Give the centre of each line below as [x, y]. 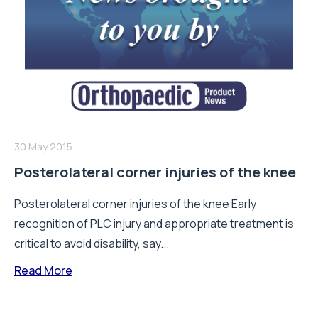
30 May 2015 [43, 147]
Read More [43, 271]
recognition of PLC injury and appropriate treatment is [154, 224]
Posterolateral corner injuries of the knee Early [135, 204]
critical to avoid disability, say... [92, 244]
